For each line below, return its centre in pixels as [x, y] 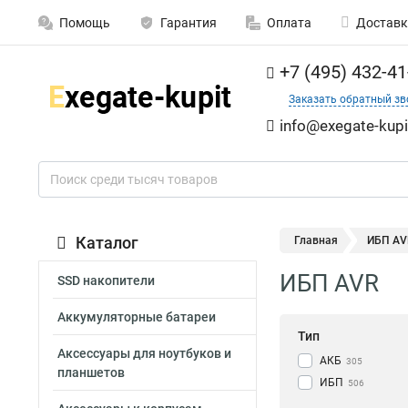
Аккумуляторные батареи [137, 317]
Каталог [107, 243]
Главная [316, 240]
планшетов [91, 372]
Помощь [85, 23]
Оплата [289, 23]
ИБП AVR [329, 283]
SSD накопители [106, 280]
